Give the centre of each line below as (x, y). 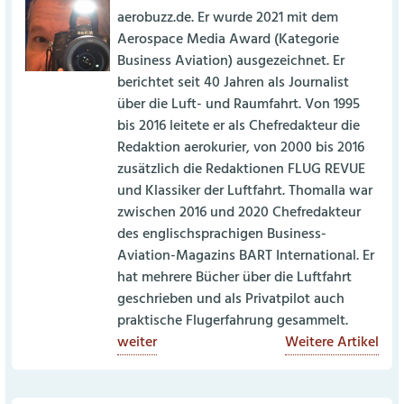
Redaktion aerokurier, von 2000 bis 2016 (241, 149)
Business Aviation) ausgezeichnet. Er (231, 62)
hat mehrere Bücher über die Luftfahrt (235, 279)
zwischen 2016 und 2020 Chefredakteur (239, 214)
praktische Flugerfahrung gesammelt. (233, 322)
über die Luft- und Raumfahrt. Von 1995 (239, 106)
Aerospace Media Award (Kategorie (229, 41)
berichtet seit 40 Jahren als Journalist (234, 84)
